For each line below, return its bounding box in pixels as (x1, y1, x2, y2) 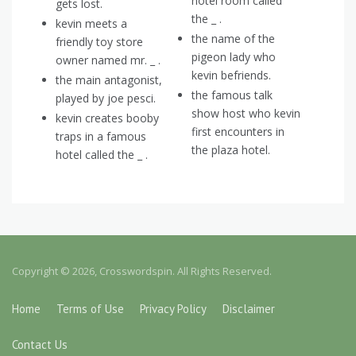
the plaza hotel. (192, 142, 270, 158)
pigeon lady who (192, 49, 276, 65)
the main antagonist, (56, 72, 162, 88)
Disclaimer (222, 301, 275, 317)
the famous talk (192, 87, 273, 103)
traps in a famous (56, 129, 146, 145)
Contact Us (12, 337, 68, 353)
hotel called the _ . (56, 147, 148, 163)
